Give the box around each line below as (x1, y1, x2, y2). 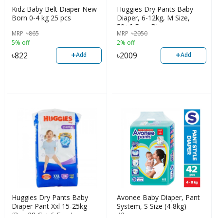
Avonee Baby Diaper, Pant (116, 192, 200, 202)
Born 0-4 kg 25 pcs (12, 13, 71, 23)
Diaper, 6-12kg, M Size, (116, 13, 190, 23)
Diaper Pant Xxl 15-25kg (12, 201, 87, 211)
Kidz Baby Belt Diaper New (12, 4, 97, 14)
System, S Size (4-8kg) (116, 201, 186, 211)
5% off (12, 38, 30, 47)
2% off (116, 38, 135, 47)
